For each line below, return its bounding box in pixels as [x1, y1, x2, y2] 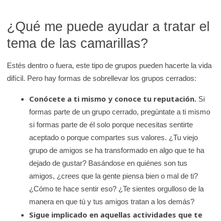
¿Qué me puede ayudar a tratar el [7, 18, 210, 34]
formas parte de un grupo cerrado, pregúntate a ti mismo [29, 107, 211, 116]
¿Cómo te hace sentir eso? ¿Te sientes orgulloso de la [29, 184, 204, 193]
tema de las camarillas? [7, 35, 148, 51]
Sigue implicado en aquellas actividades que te [29, 209, 203, 220]
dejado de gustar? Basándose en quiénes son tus [29, 158, 188, 167]
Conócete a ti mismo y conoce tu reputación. [29, 93, 197, 104]
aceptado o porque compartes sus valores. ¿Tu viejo [29, 133, 198, 142]
